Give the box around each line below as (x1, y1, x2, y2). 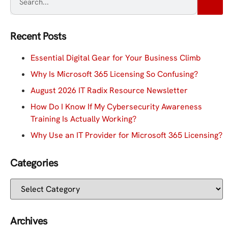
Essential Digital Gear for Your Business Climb (31, 52, 201, 63)
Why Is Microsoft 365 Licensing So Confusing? (31, 68, 198, 79)
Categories (10, 156, 58, 169)
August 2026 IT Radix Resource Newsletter (31, 84, 188, 96)
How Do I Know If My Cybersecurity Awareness (31, 101, 202, 112)
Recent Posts (10, 29, 66, 43)
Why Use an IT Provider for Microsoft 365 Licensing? (31, 129, 222, 140)
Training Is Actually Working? (31, 113, 136, 124)
